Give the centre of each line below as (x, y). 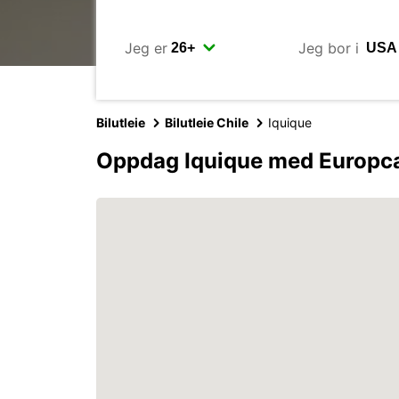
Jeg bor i (328, 48)
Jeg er (146, 48)
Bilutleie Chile (207, 122)
